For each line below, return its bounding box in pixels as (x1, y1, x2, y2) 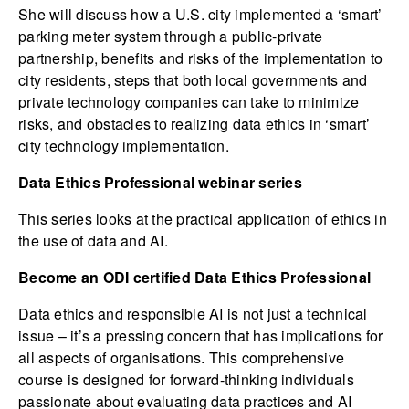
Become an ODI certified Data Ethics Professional (18, 267, 371, 288)
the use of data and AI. (18, 230, 168, 252)
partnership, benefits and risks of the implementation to (18, 47, 383, 69)
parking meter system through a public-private (18, 26, 323, 47)
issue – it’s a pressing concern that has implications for (18, 325, 383, 347)
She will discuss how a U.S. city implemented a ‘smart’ (18, 4, 383, 26)
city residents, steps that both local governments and (18, 69, 368, 91)
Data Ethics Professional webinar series (18, 172, 302, 194)
